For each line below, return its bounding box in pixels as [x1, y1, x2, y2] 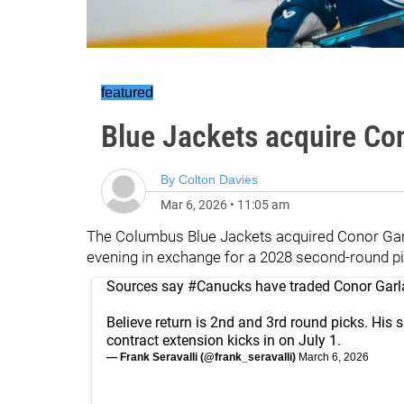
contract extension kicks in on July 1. [106, 332, 341, 349]
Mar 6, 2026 [161, 197, 227, 212]
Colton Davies [179, 172, 258, 187]
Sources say [106, 278, 188, 295]
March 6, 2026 [298, 351, 369, 363]
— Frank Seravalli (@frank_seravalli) [106, 351, 298, 363]
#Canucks [188, 278, 252, 295]
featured [101, 85, 153, 100]
